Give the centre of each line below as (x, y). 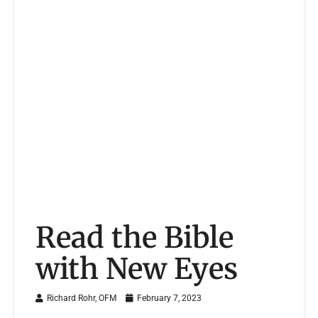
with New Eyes (137, 269)
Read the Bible (135, 238)
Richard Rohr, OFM (82, 298)
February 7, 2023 (168, 298)
